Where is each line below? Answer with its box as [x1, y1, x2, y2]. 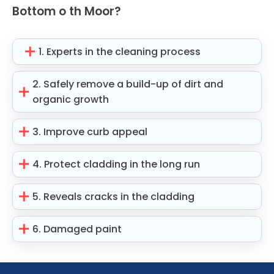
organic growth [32, 92, 109, 106]
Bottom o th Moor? [12, 2, 121, 20]
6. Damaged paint [32, 221, 122, 236]
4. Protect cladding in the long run [32, 157, 201, 171]
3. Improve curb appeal [32, 124, 148, 139]
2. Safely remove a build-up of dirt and [32, 76, 224, 91]
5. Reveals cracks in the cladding [32, 189, 195, 204]
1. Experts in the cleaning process [39, 44, 201, 59]
